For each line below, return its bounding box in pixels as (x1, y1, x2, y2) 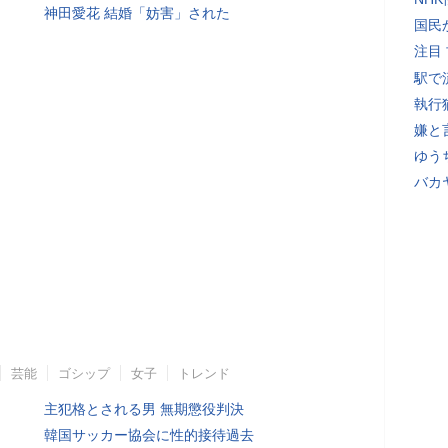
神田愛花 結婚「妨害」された (44, 5, 230, 21)
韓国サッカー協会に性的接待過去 (44, 427, 254, 443)
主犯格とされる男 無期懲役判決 (44, 401, 244, 417)
